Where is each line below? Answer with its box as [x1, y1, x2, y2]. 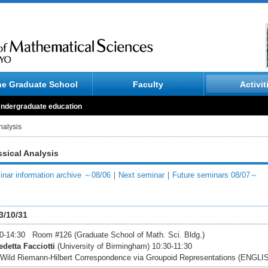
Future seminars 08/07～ [172, 170, 258, 179]
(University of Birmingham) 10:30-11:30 [55, 242, 192, 251]
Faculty [132, 80, 163, 89]
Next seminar [118, 170, 165, 179]
